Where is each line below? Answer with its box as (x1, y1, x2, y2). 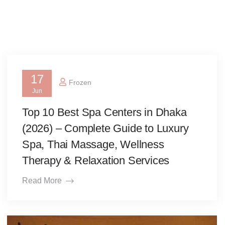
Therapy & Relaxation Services (22, 154, 170, 167)
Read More (22, 176, 62, 185)
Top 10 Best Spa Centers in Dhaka (22, 106, 187, 119)
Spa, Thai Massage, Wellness (22, 138, 164, 151)
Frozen (69, 78, 91, 86)
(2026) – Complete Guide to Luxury (22, 122, 189, 135)
